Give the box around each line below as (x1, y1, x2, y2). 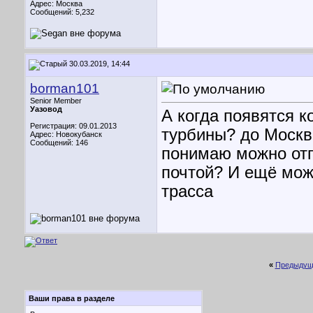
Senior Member (30, 96, 82, 105)
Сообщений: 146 (30, 138, 88, 147)
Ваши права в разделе (29, 294, 115, 303)
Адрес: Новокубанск (30, 130, 102, 138)
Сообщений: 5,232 (30, 8, 94, 16)
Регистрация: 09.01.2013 (30, 122, 117, 130)
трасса (161, 182, 213, 201)
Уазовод (30, 105, 62, 113)
